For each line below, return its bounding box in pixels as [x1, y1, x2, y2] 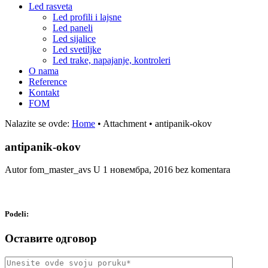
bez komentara [175, 165, 230, 175]
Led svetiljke [53, 44, 101, 54]
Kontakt [29, 87, 59, 98]
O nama [29, 66, 59, 76]
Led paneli [53, 23, 93, 33]
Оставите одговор [5, 232, 97, 245]
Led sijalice [53, 33, 96, 44]
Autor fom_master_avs [5, 165, 91, 175]
